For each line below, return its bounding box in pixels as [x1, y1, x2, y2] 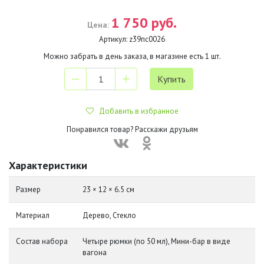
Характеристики [9, 159, 87, 172]
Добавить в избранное [93, 106, 179, 116]
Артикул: [99, 34, 127, 44]
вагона [82, 247, 107, 258]
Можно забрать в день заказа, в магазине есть [43, 51, 205, 61]
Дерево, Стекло [82, 210, 136, 220]
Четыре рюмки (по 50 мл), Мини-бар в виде [82, 236, 230, 246]
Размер [16, 184, 41, 194]
